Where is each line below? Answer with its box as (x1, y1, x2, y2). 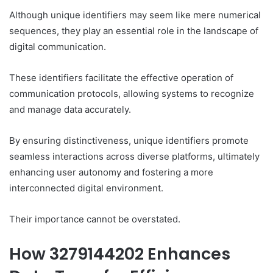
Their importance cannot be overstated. (9, 213, 180, 225)
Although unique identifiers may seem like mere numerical (9, 9, 261, 21)
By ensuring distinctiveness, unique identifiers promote (9, 134, 249, 146)
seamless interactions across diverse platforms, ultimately (9, 150, 260, 162)
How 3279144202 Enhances (9, 242, 230, 265)
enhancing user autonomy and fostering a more (9, 166, 213, 178)
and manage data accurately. (9, 103, 131, 115)
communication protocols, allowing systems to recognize (9, 87, 254, 99)
